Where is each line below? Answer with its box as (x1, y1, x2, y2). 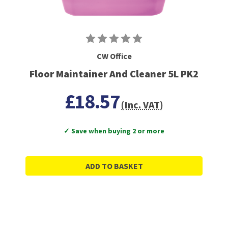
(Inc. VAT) (121, 98, 164, 111)
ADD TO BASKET (85, 161, 143, 172)
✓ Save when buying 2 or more (64, 126, 164, 136)
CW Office (96, 51, 132, 62)
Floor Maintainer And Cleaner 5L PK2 (30, 67, 198, 80)
